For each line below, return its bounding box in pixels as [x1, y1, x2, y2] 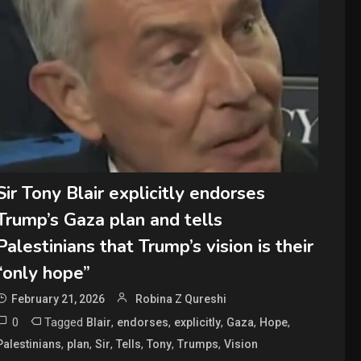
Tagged [44, 315, 87, 330]
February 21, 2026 [11, 293, 106, 306]
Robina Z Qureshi [135, 293, 227, 306]
